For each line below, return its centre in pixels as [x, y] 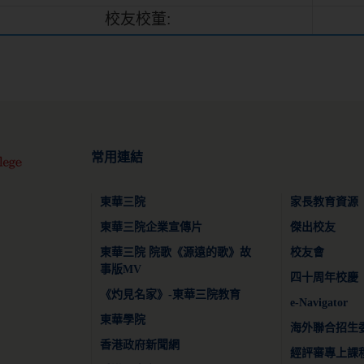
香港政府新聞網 [140, 345]
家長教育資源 [324, 202]
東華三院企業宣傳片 [152, 227]
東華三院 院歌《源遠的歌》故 [176, 253]
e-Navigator [318, 303]
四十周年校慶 [324, 278]
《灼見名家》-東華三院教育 [171, 295]
